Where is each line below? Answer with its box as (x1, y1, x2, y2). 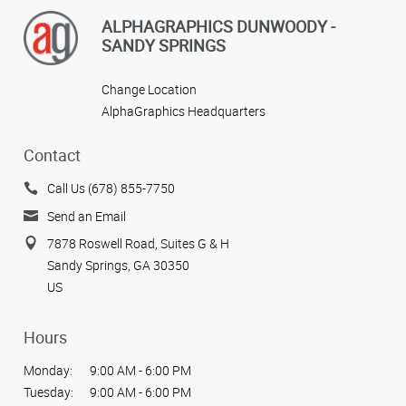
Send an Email (47, 207, 126, 225)
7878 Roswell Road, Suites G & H (47, 235, 229, 253)
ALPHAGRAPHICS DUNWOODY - (101, 14, 335, 37)
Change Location (101, 80, 197, 98)
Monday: (24, 362, 72, 380)
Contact (24, 144, 81, 167)
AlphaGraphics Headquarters (101, 101, 266, 120)
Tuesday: (24, 383, 73, 401)
